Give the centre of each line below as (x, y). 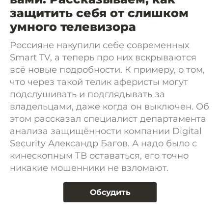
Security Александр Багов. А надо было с (103, 143)
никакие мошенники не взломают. (89, 168)
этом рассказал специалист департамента (108, 119)
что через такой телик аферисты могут (99, 82)
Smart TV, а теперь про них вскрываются (103, 57)
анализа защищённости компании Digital (106, 131)
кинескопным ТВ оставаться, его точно (99, 156)
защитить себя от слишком (99, 13)
